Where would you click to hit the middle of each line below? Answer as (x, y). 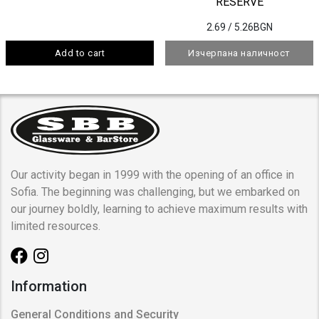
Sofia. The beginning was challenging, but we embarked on (155, 192)
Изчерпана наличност (239, 53)
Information (49, 286)
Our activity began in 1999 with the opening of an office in (152, 174)
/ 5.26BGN (250, 27)
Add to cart (80, 53)
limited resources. (56, 226)
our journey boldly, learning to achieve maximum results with (159, 209)
